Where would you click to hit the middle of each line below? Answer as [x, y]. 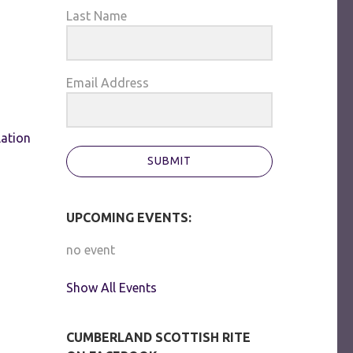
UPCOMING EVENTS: [128, 217]
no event [90, 249]
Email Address [107, 82]
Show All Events [111, 287]
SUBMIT [169, 161]
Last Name [96, 15]
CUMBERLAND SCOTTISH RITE [158, 337]
